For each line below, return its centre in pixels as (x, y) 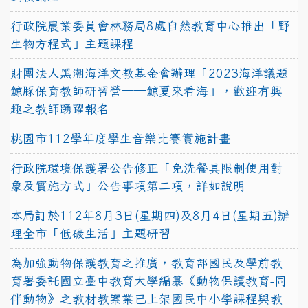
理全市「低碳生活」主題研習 (91, 233)
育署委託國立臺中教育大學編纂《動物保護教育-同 (148, 280)
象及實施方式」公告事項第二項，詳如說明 (128, 186)
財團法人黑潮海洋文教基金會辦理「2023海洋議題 (149, 73)
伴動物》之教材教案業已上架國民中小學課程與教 (146, 298)
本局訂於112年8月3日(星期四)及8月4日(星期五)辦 (150, 215)
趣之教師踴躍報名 (60, 109)
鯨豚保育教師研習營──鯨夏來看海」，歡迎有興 (146, 91)
